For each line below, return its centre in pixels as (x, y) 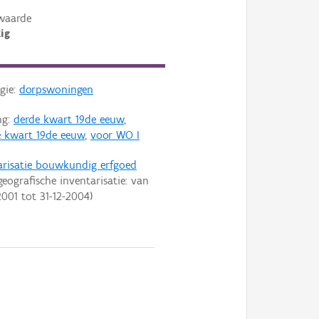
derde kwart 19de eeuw (68, 120)
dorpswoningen (56, 90)
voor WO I (115, 135)
